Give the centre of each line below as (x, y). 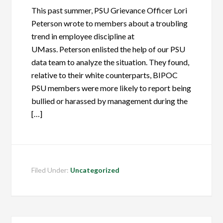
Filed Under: (51, 170)
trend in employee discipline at (83, 36)
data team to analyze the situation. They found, (111, 62)
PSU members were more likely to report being (111, 88)
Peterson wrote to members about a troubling (110, 23)
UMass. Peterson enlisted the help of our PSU (109, 49)
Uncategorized (95, 170)
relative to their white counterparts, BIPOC (105, 75)
